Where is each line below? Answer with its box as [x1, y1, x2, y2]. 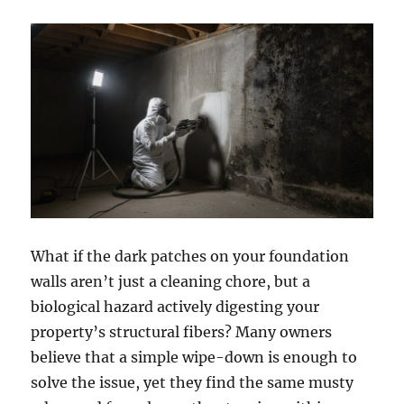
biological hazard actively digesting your [31, 298, 320, 317]
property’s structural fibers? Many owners [31, 323, 333, 342]
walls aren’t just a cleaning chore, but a [31, 272, 311, 291]
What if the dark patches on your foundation [31, 247, 350, 266]
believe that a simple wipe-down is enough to [31, 348, 358, 367]
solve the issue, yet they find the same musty [31, 373, 354, 392]
